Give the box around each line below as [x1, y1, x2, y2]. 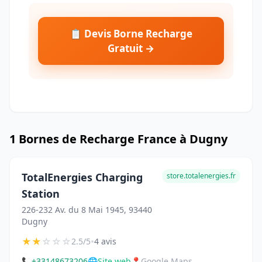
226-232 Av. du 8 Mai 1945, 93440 [22, 204, 152, 216]
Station [22, 187, 60, 201]
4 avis [94, 236, 116, 247]
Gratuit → [108, 42, 154, 56]
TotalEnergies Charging [22, 170, 143, 185]
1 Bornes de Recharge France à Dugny [9, 131, 227, 147]
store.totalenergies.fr [167, 171, 236, 181]
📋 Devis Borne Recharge [70, 27, 192, 41]
